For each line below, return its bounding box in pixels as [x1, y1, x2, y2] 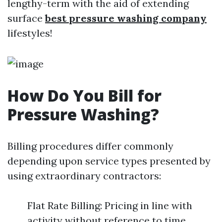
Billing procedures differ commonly [7, 140, 173, 152]
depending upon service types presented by [7, 155, 211, 167]
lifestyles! [7, 27, 53, 39]
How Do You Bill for [7, 85, 162, 106]
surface [7, 12, 45, 24]
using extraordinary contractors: [7, 169, 161, 182]
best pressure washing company [45, 12, 207, 24]
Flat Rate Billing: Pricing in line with [27, 199, 192, 212]
